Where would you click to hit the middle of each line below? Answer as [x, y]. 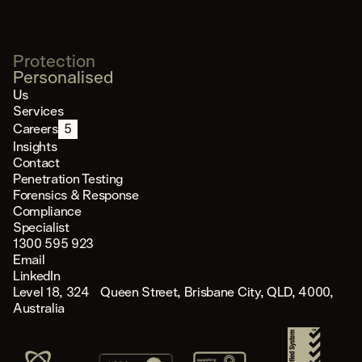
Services [38, 111]
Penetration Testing [68, 179]
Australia [39, 308]
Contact [36, 163]
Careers [36, 129]
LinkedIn [37, 276]
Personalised [63, 78]
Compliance [47, 211]
